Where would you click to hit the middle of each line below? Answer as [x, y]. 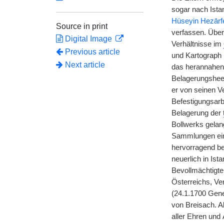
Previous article [92, 52]
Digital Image [88, 39]
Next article [84, 65]
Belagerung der [197, 113]
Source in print [82, 26]
